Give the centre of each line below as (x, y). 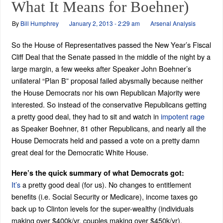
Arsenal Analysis (173, 23)
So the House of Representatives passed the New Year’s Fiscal (111, 45)
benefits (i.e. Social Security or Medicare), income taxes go (104, 197)
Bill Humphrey (39, 23)
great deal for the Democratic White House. (80, 152)
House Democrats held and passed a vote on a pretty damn (105, 140)
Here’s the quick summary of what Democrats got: (98, 173)
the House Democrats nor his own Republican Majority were (106, 92)
